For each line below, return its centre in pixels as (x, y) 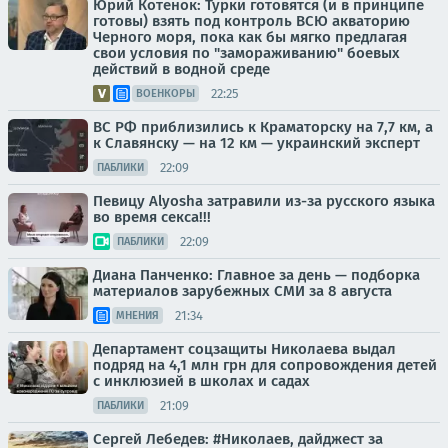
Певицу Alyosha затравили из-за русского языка (264, 201)
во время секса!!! (152, 217)
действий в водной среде (181, 69)
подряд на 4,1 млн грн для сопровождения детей (265, 365)
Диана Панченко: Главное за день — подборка (256, 275)
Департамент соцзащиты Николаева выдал (244, 349)
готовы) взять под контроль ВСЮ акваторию (251, 21)
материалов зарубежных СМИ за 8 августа (242, 291)
